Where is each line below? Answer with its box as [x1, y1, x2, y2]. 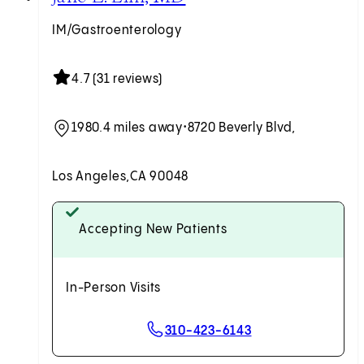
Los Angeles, [52, 170, 130, 184]
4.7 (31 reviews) [71, 72, 162, 87]
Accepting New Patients [79, 223, 227, 237]
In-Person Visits [66, 281, 161, 296]
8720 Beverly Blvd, [187, 121, 296, 136]
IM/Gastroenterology [52, 24, 182, 38]
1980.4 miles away [71, 121, 183, 136]
